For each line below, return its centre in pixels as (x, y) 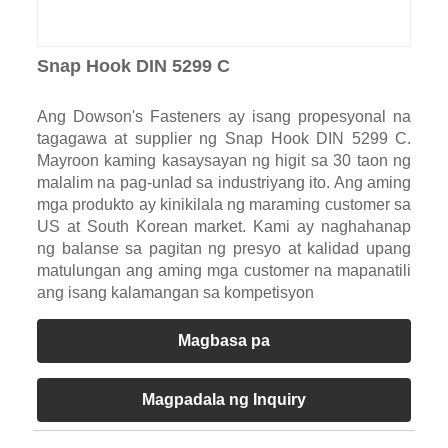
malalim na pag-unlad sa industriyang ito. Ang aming (224, 183)
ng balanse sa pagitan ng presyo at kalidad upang (224, 249)
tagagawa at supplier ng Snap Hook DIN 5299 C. (224, 139)
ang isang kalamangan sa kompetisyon (175, 293)
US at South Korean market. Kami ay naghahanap (224, 227)
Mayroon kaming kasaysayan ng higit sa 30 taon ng (224, 161)
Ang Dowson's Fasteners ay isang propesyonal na (224, 117)
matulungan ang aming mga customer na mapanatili (224, 271)
